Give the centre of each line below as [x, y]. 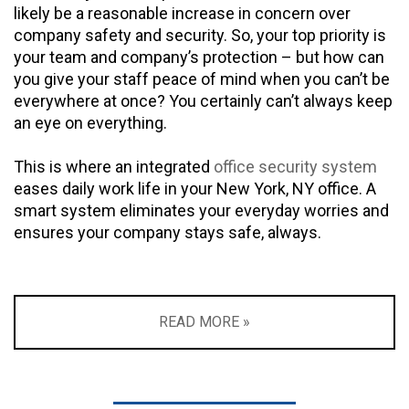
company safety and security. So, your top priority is [200, 35]
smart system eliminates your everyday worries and [201, 210]
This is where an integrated [114, 166]
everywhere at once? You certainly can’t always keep [203, 100]
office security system [295, 166]
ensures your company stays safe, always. [168, 232]
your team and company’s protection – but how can [199, 57]
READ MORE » [204, 321]
